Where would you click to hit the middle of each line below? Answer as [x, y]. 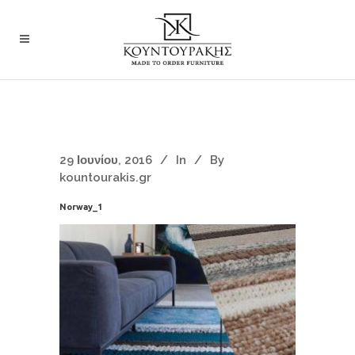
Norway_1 [81, 207]
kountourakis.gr [105, 177]
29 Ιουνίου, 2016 [106, 160]
